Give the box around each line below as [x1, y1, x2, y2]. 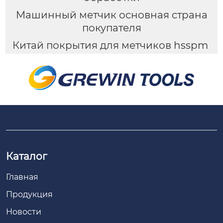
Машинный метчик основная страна [15, 8, 208, 21]
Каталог [6, 150, 47, 162]
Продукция [6, 189, 53, 199]
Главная [6, 172, 38, 182]
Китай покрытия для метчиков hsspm [12, 39, 208, 51]
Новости [6, 207, 41, 217]
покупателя [82, 21, 141, 34]
